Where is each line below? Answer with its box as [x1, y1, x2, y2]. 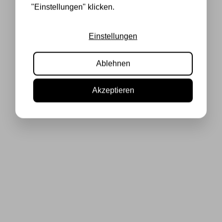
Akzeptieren [92, 86, 134, 95]
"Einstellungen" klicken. [31, 2, 114, 11]
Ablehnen [96, 59, 130, 68]
